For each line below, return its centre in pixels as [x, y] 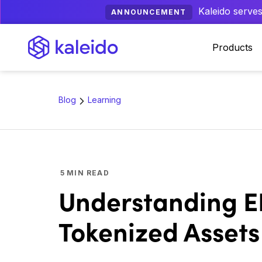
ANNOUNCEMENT [149, 12]
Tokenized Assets [159, 230]
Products [232, 47]
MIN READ [88, 173]
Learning [104, 100]
